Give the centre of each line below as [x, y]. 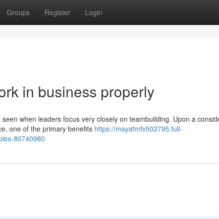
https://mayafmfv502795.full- [138, 129]
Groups [18, 12]
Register [57, 12]
